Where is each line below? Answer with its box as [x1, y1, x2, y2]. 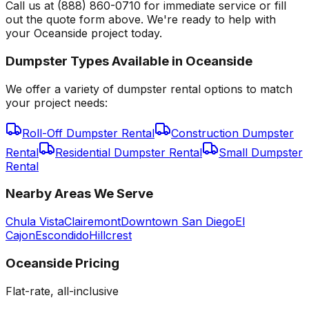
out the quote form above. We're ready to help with [6, 12, 276, 27]
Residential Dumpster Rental [55, 145, 202, 159]
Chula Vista [6, 215, 64, 229]
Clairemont [64, 215, 121, 229]
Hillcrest [89, 228, 132, 243]
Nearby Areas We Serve [6, 186, 153, 202]
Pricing [72, 255, 119, 271]
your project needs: [6, 95, 108, 110]
